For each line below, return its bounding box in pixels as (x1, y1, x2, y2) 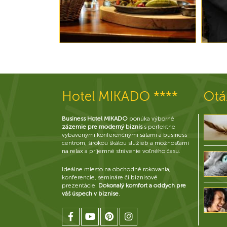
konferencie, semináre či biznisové (62, 174, 158, 181)
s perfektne (142, 123, 175, 130)
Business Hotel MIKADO (62, 115, 128, 122)
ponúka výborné (128, 115, 174, 122)
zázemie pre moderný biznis (62, 123, 142, 130)
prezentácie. (62, 182, 98, 189)
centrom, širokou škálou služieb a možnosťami (62, 139, 189, 146)
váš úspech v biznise (62, 190, 119, 197)
